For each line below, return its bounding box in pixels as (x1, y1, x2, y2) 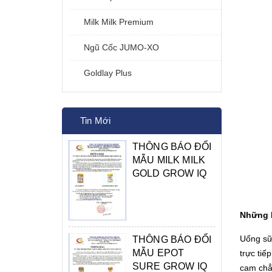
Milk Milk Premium (84, 17, 154, 27)
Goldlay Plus (84, 68, 132, 78)
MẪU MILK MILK (132, 155, 206, 165)
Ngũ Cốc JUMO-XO (84, 42, 159, 52)
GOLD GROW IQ (132, 168, 206, 178)
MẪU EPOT (132, 248, 185, 259)
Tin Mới (80, 115, 111, 126)
